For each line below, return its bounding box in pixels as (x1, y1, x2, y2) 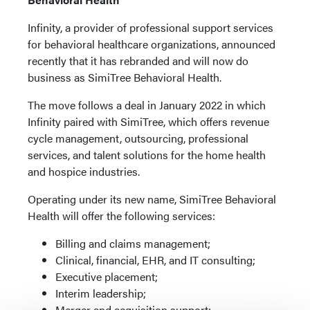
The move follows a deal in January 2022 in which (28, 97, 266, 113)
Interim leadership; (55, 285, 146, 301)
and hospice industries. (28, 163, 140, 179)
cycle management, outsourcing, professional (28, 130, 248, 146)
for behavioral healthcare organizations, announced (28, 36, 275, 52)
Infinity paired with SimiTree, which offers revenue (28, 113, 269, 129)
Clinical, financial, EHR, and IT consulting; (55, 252, 255, 268)
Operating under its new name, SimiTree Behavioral (28, 191, 276, 207)
